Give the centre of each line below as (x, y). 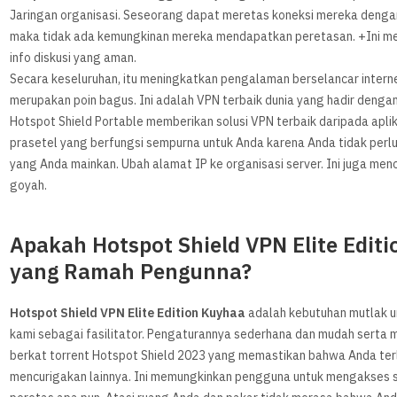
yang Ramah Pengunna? (131, 272)
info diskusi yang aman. (74, 58)
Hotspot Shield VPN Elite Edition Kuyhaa (128, 313)
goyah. (29, 186)
